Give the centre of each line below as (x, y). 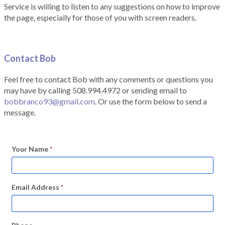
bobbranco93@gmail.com (49, 101)
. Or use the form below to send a (151, 101)
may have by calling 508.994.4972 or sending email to (95, 90)
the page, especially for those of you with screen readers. (100, 18)
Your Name (31, 149)
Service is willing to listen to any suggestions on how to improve (112, 7)
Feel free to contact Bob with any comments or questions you (108, 79)
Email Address (36, 187)
